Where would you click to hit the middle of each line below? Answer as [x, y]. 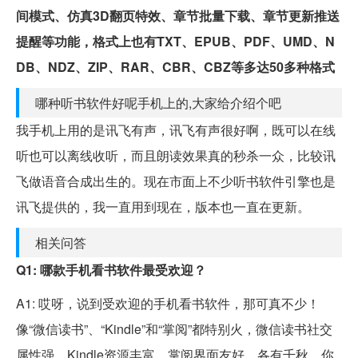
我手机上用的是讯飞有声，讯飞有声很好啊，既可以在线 [176, 129]
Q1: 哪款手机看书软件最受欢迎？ [111, 269]
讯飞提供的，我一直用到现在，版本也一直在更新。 [163, 206]
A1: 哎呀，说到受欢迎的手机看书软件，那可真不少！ [168, 303]
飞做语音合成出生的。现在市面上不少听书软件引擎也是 [176, 181]
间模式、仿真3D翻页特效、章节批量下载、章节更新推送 [178, 15]
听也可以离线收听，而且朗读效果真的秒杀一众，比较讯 [176, 155]
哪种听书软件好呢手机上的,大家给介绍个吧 [158, 102]
